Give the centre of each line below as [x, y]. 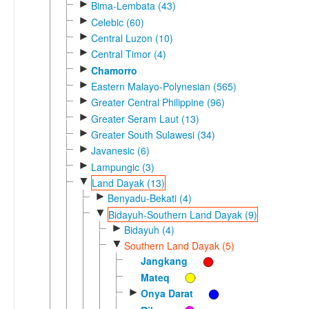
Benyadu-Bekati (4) [149, 198]
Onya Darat [167, 293]
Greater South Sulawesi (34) [153, 134]
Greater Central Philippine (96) [158, 102]
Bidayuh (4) [149, 229]
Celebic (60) [117, 22]
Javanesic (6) [120, 151]
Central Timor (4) [128, 54]
